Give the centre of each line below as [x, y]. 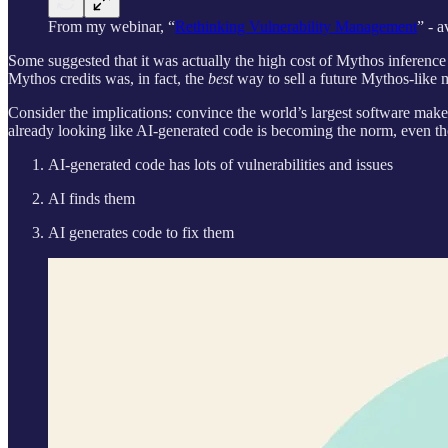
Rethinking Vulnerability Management [296, 26]
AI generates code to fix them [141, 232]
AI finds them [91, 198]
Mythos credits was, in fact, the [108, 78]
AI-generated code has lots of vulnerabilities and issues [220, 164]
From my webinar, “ [111, 26]
